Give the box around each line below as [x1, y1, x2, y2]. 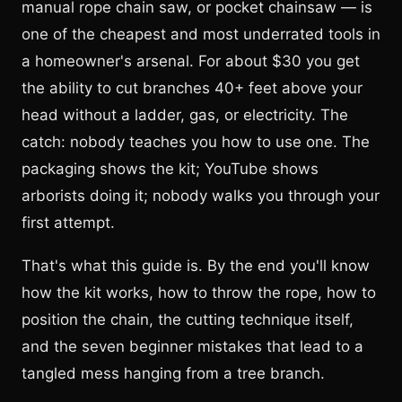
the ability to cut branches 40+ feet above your [22, 79, 363, 97]
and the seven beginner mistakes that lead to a [22, 337, 363, 355]
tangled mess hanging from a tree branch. [22, 364, 325, 382]
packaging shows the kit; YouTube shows [22, 160, 319, 178]
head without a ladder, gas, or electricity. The [22, 106, 348, 124]
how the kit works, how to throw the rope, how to [22, 284, 376, 301]
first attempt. [22, 214, 115, 232]
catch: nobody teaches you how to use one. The [22, 133, 370, 151]
